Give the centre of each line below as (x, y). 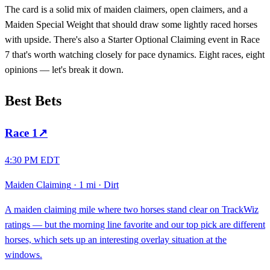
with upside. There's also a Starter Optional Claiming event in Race (132, 39)
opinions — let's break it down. (64, 69)
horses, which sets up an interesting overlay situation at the (116, 240)
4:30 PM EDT (32, 160)
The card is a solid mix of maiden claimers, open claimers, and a (126, 9)
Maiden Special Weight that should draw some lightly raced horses (131, 24)
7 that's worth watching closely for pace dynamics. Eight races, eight (135, 54)
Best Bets (33, 100)
